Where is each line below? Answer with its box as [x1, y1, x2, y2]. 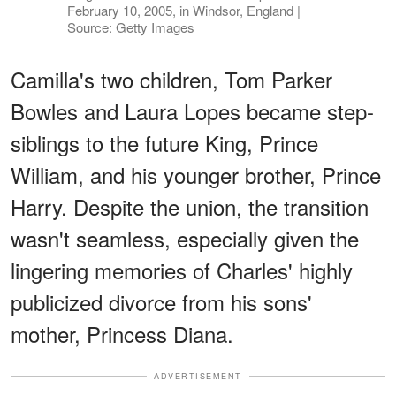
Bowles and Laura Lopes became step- [11, 95, 374, 126]
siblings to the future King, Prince [11, 126, 318, 158]
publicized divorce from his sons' [11, 286, 312, 317]
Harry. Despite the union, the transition [11, 190, 369, 222]
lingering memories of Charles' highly [11, 254, 353, 286]
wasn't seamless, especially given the [11, 222, 359, 254]
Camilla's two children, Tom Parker [11, 63, 332, 95]
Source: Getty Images [66, 17, 194, 36]
